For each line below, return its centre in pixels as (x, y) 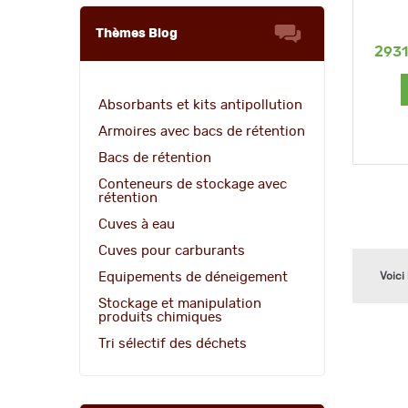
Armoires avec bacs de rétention (202, 131)
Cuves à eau (137, 224)
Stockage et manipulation (180, 303)
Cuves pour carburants (172, 250)
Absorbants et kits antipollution (200, 105)
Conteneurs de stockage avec (193, 184)
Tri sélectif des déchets (173, 343)
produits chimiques (160, 317)
